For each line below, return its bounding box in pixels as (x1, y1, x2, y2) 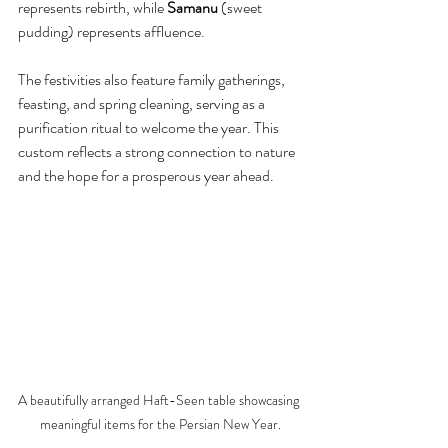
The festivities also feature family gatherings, (18, 67, 288, 91)
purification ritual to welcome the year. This (18, 115, 282, 139)
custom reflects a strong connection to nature (18, 139, 298, 163)
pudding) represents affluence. (18, 19, 205, 43)
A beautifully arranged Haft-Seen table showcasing (18, 389, 302, 410)
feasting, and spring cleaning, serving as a (18, 91, 268, 115)
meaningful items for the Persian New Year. (39, 413, 281, 434)
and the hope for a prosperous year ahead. (18, 163, 274, 187)
